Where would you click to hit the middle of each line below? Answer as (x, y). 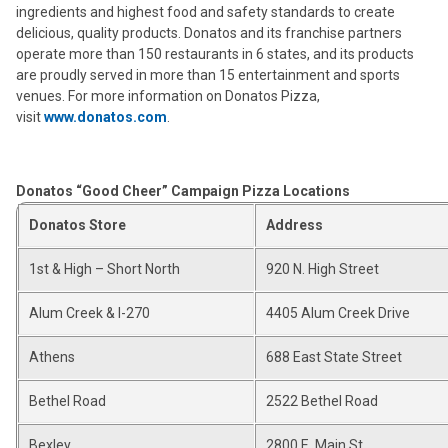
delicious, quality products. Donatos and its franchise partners (209, 33)
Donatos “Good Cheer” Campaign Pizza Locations (183, 191)
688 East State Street (334, 357)
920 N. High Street (322, 269)
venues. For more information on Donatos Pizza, (168, 96)
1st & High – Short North (104, 269)
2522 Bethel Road (322, 401)
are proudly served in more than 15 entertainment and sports (208, 75)
